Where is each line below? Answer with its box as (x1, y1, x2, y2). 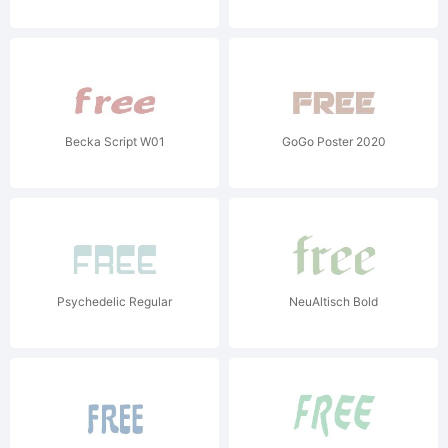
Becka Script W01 (64, 134, 165, 149)
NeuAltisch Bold (289, 294, 378, 309)
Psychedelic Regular (57, 294, 172, 309)
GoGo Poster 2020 (281, 134, 386, 149)
